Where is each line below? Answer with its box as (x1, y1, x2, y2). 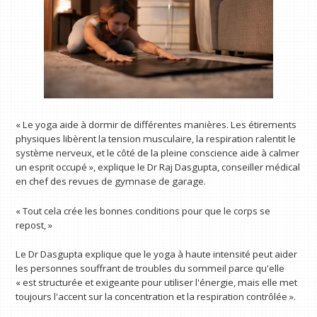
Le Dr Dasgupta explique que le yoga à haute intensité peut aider (16, 248, 298, 261)
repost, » (16, 218, 53, 231)
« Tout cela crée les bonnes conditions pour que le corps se (16, 204, 271, 217)
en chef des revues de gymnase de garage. (16, 174, 207, 188)
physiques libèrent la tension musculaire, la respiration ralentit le (16, 132, 296, 145)
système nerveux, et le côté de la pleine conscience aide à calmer (16, 146, 300, 159)
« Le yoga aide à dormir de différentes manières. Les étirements (16, 117, 297, 131)
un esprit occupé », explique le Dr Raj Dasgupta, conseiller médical (16, 160, 301, 173)
